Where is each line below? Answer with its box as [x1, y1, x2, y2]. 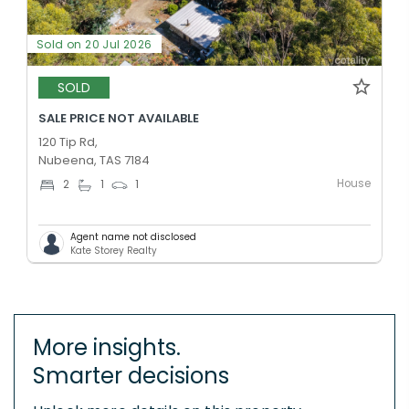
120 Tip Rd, [38, 132, 98, 151]
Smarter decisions [33, 360, 229, 391]
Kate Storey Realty [70, 243, 157, 257]
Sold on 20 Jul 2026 [37, 36, 152, 52]
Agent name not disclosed [70, 229, 196, 244]
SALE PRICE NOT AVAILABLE [38, 109, 199, 127]
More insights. [33, 331, 181, 362]
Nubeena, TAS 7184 [38, 151, 150, 169]
